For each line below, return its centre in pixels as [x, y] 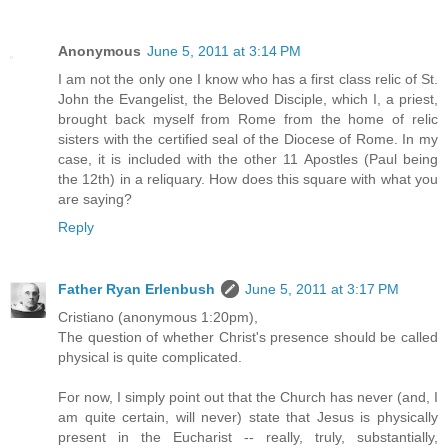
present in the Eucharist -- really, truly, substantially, [248, 436]
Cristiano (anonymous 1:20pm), [158, 316]
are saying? [95, 198]
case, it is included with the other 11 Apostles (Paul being [248, 158]
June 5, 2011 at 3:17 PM [322, 288]
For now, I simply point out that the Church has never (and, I [248, 396]
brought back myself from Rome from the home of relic [248, 118]
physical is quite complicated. [150, 356]
